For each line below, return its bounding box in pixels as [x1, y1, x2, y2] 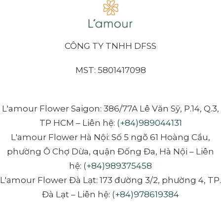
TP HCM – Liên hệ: [39, 117, 117, 128]
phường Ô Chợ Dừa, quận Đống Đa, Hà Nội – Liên [7, 146, 214, 156]
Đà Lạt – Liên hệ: [42, 189, 112, 199]
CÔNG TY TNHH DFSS [65, 40, 156, 51]
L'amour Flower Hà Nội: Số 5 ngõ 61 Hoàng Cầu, [11, 132, 210, 142]
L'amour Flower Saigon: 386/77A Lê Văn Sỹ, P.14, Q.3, [2, 103, 219, 113]
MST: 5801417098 [75, 65, 146, 75]
